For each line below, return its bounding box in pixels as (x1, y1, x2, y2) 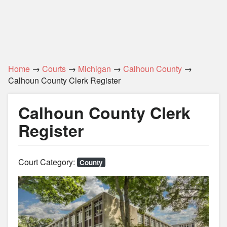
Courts (42, 63, 66, 74)
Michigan (78, 63, 111, 74)
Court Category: (18, 156, 77, 168)
